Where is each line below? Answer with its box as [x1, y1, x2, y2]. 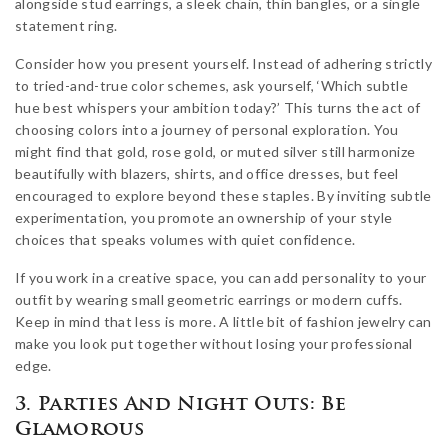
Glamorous [15, 420, 145, 440]
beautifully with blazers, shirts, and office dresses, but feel [15, 164, 399, 182]
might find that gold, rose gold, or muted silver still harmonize [15, 142, 416, 160]
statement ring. [15, 16, 118, 34]
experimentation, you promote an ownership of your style [15, 208, 393, 226]
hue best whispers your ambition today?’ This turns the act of [15, 98, 421, 116]
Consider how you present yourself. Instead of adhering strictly [15, 54, 433, 72]
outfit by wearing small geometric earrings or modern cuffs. [15, 290, 403, 308]
